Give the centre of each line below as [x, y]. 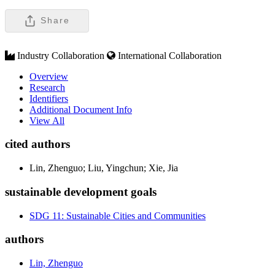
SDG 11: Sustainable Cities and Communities [118, 215]
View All [47, 120]
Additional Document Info [81, 109]
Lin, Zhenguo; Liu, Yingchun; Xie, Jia [104, 168]
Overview [49, 76]
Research [47, 87]
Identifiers [49, 98]
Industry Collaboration [61, 55]
